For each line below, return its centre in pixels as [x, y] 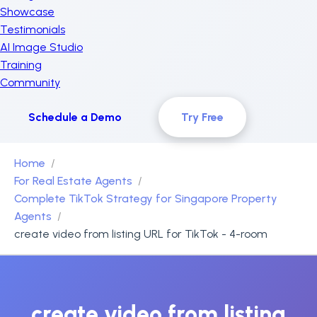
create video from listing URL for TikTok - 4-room [141, 234]
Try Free [202, 117]
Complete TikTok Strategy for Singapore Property [146, 198]
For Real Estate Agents [73, 181]
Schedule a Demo [75, 117]
